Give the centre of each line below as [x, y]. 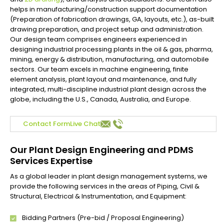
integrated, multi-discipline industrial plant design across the [108, 89]
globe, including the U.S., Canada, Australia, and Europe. [100, 99]
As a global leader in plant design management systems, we [109, 176]
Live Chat [85, 124]
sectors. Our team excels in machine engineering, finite [99, 69]
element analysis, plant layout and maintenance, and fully [103, 79]
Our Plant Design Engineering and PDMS [102, 150]
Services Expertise [51, 161]
